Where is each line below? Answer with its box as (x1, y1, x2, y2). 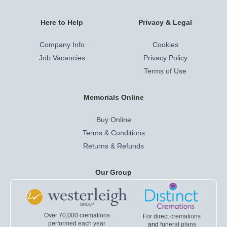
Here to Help (41, 18, 83, 26)
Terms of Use (144, 67, 186, 75)
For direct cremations (143, 213, 201, 220)
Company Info (39, 41, 85, 49)
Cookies (152, 41, 178, 49)
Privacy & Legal (138, 18, 192, 26)
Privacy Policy (143, 54, 187, 62)
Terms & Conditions (82, 129, 145, 137)
